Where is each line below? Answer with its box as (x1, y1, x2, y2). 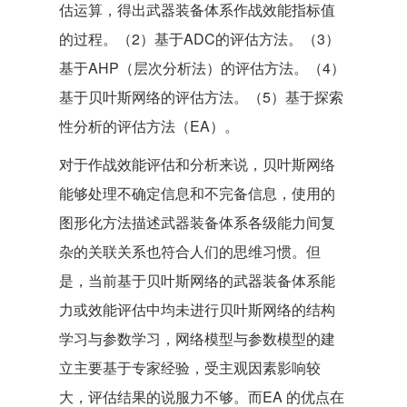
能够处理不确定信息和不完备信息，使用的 (59, 183, 335, 203)
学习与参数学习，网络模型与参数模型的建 (59, 328, 335, 349)
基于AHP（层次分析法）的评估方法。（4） (59, 57, 345, 78)
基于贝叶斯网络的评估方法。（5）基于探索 (59, 86, 343, 107)
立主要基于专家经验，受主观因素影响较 (59, 357, 321, 378)
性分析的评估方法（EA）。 (59, 115, 239, 136)
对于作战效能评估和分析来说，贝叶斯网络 (59, 154, 335, 174)
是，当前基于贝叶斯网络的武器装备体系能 (59, 270, 335, 291)
